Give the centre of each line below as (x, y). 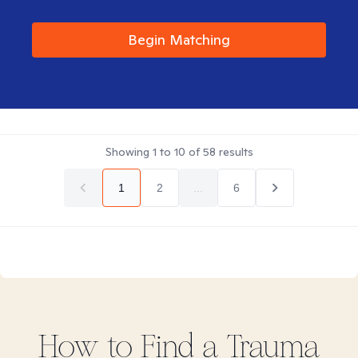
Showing (129, 152)
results (234, 152)
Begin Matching (179, 40)
